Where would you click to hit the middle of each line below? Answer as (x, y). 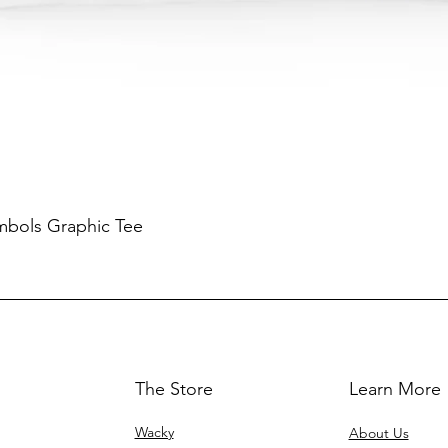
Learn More (394, 389)
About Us (378, 433)
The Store (173, 389)
